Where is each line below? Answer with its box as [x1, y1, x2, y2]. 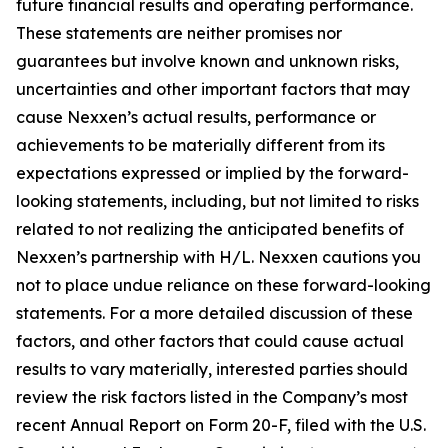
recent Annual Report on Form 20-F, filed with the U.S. [16, 415, 426, 435]
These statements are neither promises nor [16, 23, 342, 43]
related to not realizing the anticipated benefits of [16, 219, 404, 239]
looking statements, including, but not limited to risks [16, 191, 419, 211]
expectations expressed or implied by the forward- [16, 163, 409, 183]
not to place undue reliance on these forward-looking [16, 275, 431, 295]
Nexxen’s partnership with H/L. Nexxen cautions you [16, 247, 421, 267]
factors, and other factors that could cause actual [16, 331, 404, 351]
